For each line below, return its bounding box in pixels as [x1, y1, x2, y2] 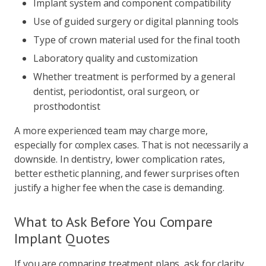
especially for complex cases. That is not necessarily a [14, 138, 248, 151]
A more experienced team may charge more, [14, 124, 208, 137]
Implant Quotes [14, 229, 110, 248]
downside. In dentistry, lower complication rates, [14, 153, 226, 166]
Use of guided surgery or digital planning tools [33, 15, 239, 28]
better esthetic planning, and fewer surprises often [14, 167, 239, 180]
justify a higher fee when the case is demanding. [14, 181, 225, 194]
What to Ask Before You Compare [14, 213, 213, 231]
